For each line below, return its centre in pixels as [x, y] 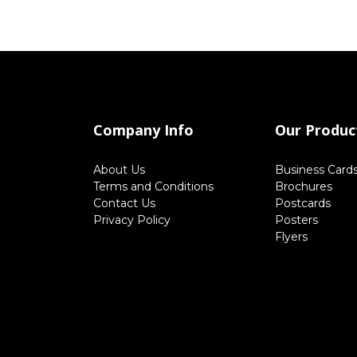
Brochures [304, 186]
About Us [119, 170]
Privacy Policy [132, 220]
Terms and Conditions [153, 186]
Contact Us [124, 203]
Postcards [303, 203]
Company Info [143, 130]
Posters [296, 220]
